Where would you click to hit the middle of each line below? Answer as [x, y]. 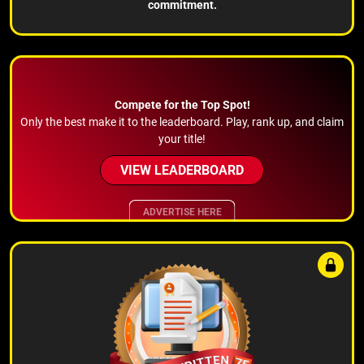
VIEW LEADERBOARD [182, 170]
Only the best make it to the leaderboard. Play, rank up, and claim [182, 121]
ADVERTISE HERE [182, 212]
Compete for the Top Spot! [182, 104]
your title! [182, 139]
